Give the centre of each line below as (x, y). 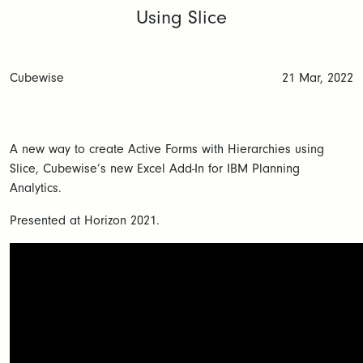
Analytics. (36, 188)
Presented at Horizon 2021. (85, 220)
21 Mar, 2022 (318, 78)
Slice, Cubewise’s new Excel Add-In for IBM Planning (155, 169)
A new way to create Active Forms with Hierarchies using (167, 149)
